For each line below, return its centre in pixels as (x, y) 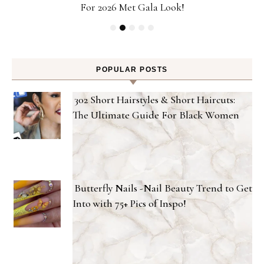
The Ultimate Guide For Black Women (156, 115)
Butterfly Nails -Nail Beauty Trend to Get (163, 188)
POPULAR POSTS (132, 69)
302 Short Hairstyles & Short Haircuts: (155, 99)
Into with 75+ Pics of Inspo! (129, 203)
